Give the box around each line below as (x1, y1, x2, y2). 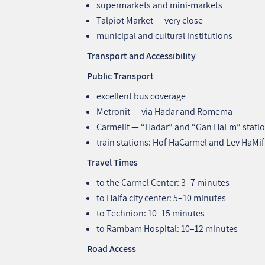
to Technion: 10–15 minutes (96, 206, 205, 219)
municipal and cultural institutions (96, 29, 233, 42)
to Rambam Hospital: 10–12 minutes (96, 222, 238, 235)
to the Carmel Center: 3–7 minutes (96, 176, 230, 189)
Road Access (87, 242, 137, 255)
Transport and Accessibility (87, 49, 196, 62)
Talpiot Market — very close (96, 14, 203, 27)
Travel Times (87, 156, 138, 169)
